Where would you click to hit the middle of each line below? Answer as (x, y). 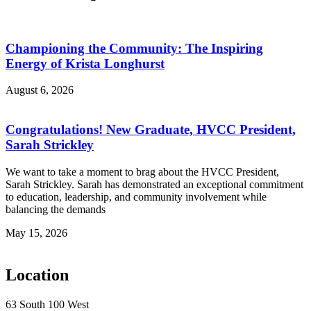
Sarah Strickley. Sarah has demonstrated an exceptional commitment (154, 184)
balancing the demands (56, 209)
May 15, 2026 (36, 233)
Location (37, 275)
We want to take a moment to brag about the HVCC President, (142, 171)
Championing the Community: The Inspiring (134, 48)
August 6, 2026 (40, 90)
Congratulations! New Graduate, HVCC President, (151, 130)
